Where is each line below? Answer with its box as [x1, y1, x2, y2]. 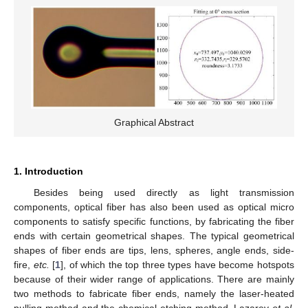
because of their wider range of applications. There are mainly [14, 273, 294, 285]
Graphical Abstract [114, 116, 194, 128]
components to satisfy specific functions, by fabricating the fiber [14, 215, 294, 227]
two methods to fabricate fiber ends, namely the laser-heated [14, 287, 294, 299]
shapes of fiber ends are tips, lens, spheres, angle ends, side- [14, 244, 294, 256]
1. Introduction [14, 165, 83, 177]
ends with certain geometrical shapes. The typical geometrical [14, 230, 294, 241]
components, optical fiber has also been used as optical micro [14, 201, 294, 212]
